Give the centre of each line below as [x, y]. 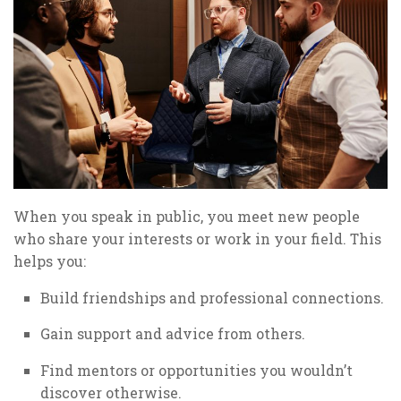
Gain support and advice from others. [173, 334]
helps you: [50, 260]
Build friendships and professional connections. [212, 297]
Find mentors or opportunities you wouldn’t [196, 371]
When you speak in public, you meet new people [187, 216]
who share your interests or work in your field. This [197, 238]
